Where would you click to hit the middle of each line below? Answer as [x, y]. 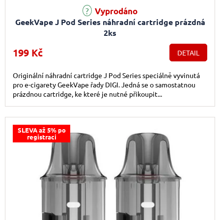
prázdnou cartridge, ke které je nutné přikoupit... [87, 94]
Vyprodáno [115, 11]
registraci [41, 137]
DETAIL [188, 52]
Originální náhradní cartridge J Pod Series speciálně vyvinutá [106, 75]
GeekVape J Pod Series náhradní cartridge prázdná [110, 22]
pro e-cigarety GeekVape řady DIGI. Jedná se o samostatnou [104, 84]
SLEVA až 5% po [41, 130]
